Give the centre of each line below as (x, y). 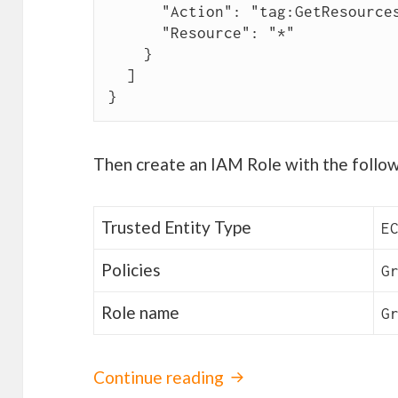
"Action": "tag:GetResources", (135, 12)
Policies (131, 270)
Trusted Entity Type (176, 227)
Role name (140, 313)
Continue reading (161, 378)
